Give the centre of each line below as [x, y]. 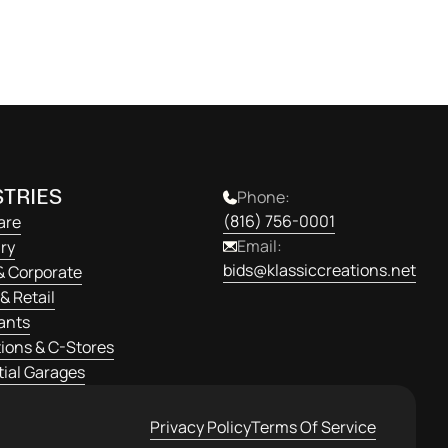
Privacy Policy [200, 427]
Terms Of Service [313, 427]
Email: [259, 246]
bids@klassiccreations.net [319, 270]
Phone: [263, 197]
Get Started [330, 21]
